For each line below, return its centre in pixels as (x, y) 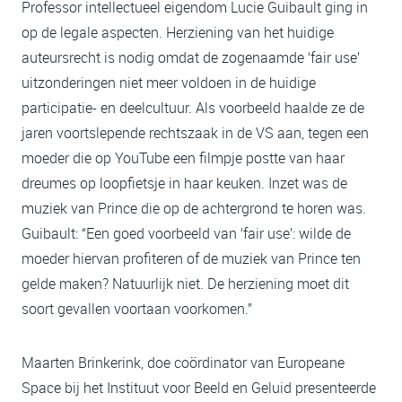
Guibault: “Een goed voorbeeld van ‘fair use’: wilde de (186, 234)
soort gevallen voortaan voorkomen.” (139, 309)
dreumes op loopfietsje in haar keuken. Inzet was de (184, 184)
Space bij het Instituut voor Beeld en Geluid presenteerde (199, 388)
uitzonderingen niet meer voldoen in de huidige (169, 83)
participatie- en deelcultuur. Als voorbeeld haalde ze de (193, 108)
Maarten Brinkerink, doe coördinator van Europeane (183, 363)
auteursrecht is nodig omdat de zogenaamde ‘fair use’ (191, 58)
